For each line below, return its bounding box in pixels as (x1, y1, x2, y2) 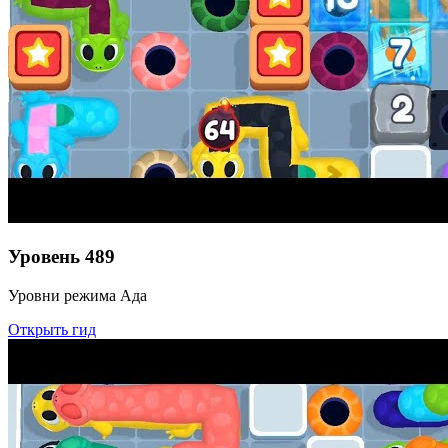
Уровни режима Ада (8, 286, 147, 304)
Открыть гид (8, 320, 96, 338)
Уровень (8, 246, 80, 268)
